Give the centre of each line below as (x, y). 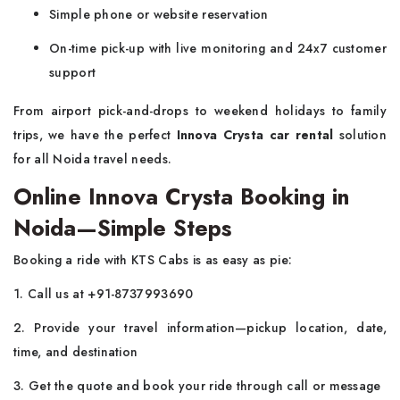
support (73, 72)
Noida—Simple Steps (122, 228)
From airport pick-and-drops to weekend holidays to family (200, 111)
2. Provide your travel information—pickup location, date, (200, 328)
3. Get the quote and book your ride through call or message (197, 386)
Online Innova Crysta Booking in (182, 196)
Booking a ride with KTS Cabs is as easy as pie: (153, 260)
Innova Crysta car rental (258, 135)
